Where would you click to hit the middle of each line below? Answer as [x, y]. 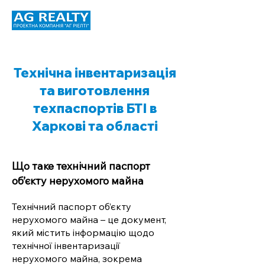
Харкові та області [95, 126]
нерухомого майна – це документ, [89, 219]
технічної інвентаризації [66, 245]
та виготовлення [95, 91]
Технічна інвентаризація [95, 73]
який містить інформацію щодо [83, 232]
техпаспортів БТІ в [95, 108]
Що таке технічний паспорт [81, 166]
